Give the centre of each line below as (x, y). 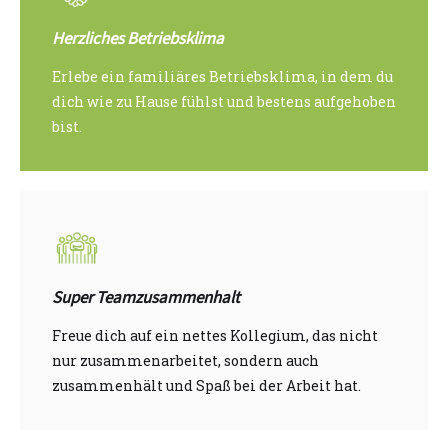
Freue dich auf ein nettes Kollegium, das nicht (215, 336)
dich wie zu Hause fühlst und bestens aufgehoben (224, 102)
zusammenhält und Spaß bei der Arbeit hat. (206, 386)
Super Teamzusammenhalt (146, 298)
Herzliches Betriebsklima (138, 39)
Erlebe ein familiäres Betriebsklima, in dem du (222, 77)
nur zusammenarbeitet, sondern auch (185, 361)
